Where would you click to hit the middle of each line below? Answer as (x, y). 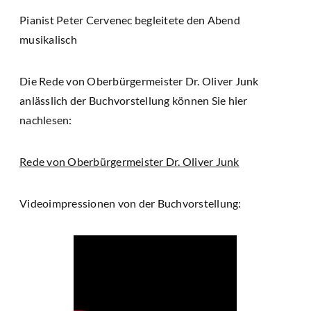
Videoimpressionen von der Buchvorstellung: (131, 203)
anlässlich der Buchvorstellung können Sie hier (134, 100)
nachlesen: (46, 119)
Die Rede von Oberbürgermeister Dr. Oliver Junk (139, 81)
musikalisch (48, 39)
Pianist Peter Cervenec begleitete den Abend (130, 19)
